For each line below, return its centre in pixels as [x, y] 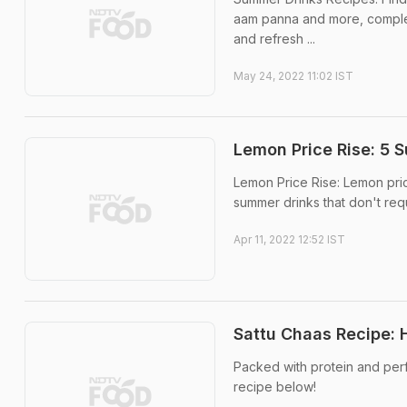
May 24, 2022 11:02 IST [293, 75]
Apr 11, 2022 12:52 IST [289, 240]
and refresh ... [274, 38]
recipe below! [275, 386]
